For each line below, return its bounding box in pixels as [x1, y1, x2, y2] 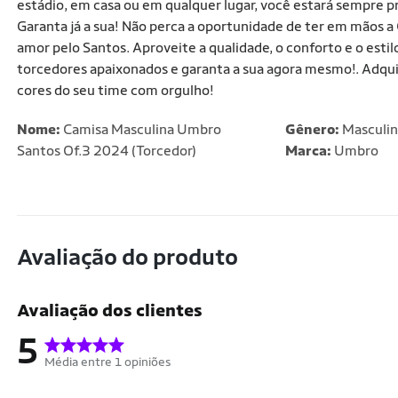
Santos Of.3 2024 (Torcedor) [17, 142, 196, 159]
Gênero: [284, 121, 339, 138]
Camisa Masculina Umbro [60, 121, 221, 138]
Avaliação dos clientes [17, 299, 203, 321]
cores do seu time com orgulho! [17, 82, 214, 99]
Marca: [284, 142, 331, 159]
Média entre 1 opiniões [44, 354, 171, 370]
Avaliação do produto [17, 243, 238, 270]
